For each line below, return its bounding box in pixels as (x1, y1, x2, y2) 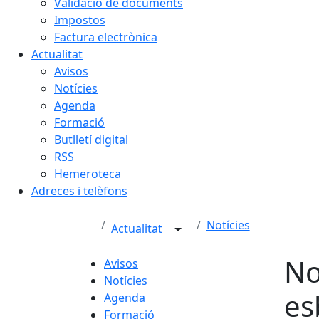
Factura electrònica (54, 29, 157, 45)
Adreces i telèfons (31, 183, 127, 199)
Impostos (54, 12, 105, 28)
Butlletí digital (54, 132, 128, 147)
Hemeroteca (54, 166, 121, 182)
